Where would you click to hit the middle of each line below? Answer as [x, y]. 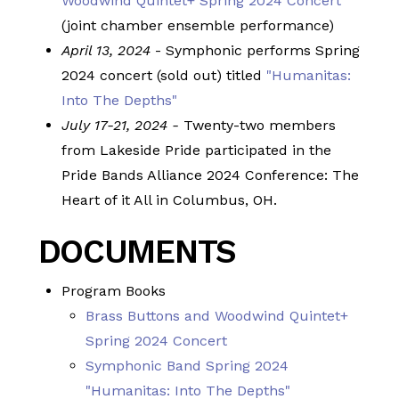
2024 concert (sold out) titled [164, 75]
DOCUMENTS [137, 251]
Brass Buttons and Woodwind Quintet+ [216, 315]
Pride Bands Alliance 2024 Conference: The [211, 175]
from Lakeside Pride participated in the [197, 150]
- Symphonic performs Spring [256, 50]
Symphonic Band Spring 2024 [187, 365]
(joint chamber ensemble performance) [198, 25]
